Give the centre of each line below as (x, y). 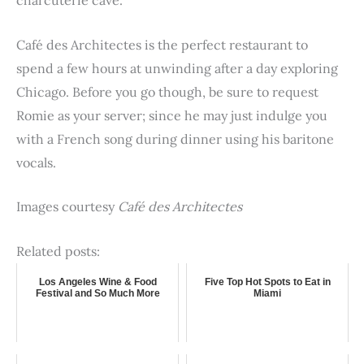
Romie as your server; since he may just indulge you (172, 115)
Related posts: (58, 251)
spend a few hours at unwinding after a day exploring (177, 68)
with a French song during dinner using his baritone (175, 139)
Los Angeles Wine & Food (97, 282)
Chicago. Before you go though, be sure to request (167, 91)
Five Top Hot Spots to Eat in (267, 282)
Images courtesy (67, 207)
